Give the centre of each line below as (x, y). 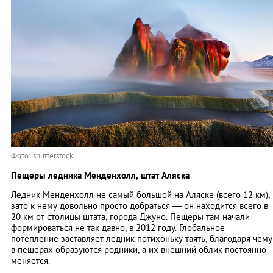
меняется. (30, 260)
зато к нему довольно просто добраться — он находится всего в (140, 205)
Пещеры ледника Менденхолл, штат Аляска (100, 175)
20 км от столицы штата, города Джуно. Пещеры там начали (130, 216)
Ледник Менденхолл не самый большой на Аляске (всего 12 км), (140, 194)
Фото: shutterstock (42, 155)
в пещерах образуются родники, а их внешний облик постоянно (139, 249)
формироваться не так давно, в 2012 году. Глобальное (118, 227)
